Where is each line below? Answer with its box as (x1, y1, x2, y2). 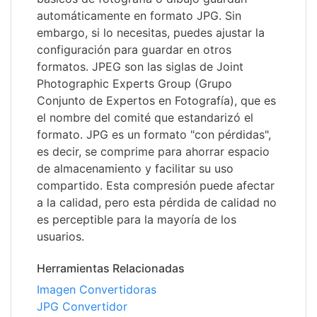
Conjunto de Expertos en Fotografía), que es (37, 93, 276, 108)
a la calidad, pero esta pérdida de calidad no (37, 195, 277, 210)
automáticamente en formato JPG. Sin (37, 8, 241, 23)
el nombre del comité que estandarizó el (37, 110, 253, 125)
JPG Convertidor (37, 299, 127, 314)
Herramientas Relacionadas (37, 261, 185, 276)
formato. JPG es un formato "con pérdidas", (37, 127, 271, 142)
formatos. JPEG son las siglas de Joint (37, 59, 243, 74)
